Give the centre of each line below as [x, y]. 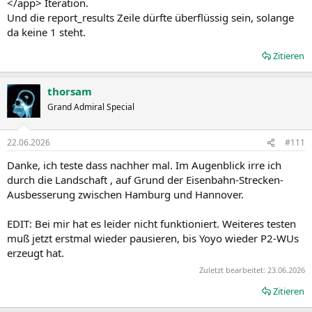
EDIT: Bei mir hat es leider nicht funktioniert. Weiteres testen [151, 224]
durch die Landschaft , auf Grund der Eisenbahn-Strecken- [145, 180]
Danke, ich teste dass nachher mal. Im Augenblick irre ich [144, 165]
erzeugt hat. [36, 253]
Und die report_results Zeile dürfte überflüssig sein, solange [150, 17]
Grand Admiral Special [91, 107]
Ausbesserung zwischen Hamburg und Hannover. [125, 194]
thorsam [70, 91]
